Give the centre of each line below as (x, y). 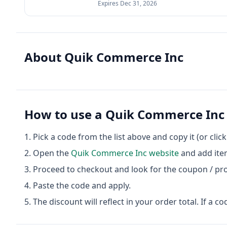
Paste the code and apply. (82, 185)
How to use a (65, 114)
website (163, 153)
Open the (52, 153)
